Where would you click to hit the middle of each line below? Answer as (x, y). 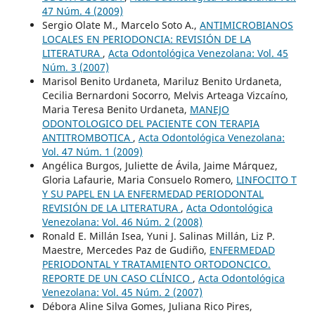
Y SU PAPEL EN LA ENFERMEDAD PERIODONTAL (153, 193)
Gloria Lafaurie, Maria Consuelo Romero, (139, 179)
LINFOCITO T (266, 179)
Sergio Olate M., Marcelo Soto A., (121, 25)
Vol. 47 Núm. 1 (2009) (92, 151)
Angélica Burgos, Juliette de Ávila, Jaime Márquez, (160, 165)
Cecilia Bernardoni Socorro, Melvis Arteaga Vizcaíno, (165, 95)
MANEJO (209, 109)
